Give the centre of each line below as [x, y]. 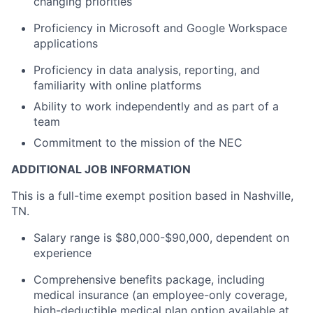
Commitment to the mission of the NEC [138, 142]
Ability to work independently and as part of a [156, 106]
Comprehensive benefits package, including [149, 279]
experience [63, 253]
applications [66, 43]
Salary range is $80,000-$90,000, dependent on [161, 237]
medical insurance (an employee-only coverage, [160, 294]
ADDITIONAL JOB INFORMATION [101, 169]
